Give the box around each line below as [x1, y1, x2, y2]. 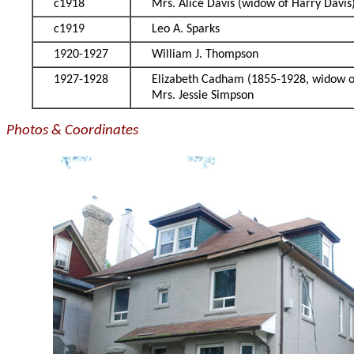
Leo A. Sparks [152, 23, 220, 36]
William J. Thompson [152, 48, 259, 62]
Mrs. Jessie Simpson [152, 89, 254, 103]
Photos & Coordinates [6, 123, 138, 139]
